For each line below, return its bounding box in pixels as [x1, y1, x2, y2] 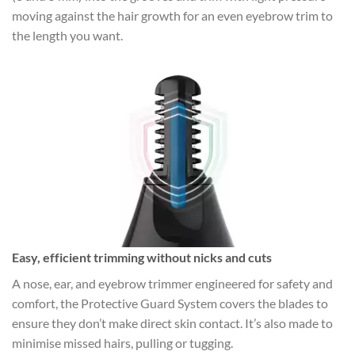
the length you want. [12, 27, 123, 43]
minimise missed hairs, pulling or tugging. [12, 334, 233, 350]
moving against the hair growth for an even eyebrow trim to [12, 7, 333, 23]
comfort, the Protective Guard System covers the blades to [12, 295, 328, 311]
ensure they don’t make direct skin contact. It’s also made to [12, 315, 333, 330]
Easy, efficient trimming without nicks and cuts [12, 249, 272, 265]
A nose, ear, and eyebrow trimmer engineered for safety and [12, 275, 333, 291]
